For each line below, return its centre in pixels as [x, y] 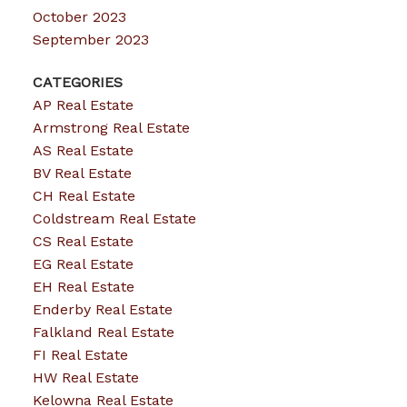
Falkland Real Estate [103, 333]
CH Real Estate [84, 196]
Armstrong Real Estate [111, 128]
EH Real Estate [83, 287]
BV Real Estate [82, 174]
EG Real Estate [83, 264]
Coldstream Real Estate [114, 219]
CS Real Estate [83, 242]
